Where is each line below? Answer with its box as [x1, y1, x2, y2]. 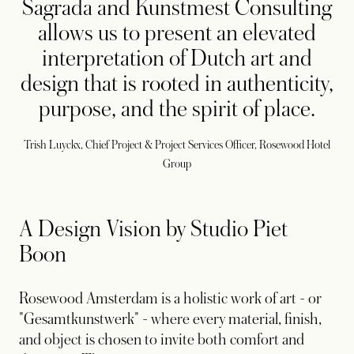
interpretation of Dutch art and [42, 45, 312, 71]
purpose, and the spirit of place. [39, 96, 315, 122]
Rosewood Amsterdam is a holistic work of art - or [19, 289, 322, 307]
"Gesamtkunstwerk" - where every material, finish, [19, 310, 322, 328]
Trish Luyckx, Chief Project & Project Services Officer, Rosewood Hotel [24, 137, 330, 151]
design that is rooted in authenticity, [21, 70, 333, 96]
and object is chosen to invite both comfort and [19, 330, 304, 348]
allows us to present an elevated [38, 20, 316, 46]
